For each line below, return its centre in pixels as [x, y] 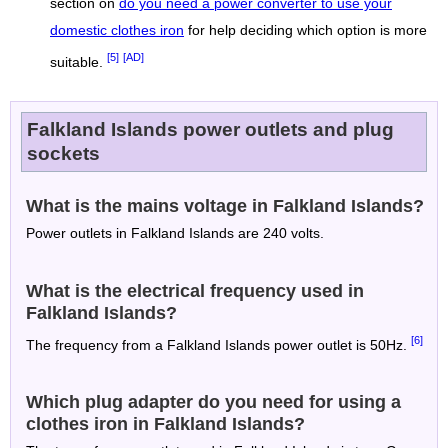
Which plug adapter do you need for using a [213, 402]
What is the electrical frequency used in [195, 290]
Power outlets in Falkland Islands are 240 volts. [175, 233]
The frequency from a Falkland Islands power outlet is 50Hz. [218, 345]
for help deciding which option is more [305, 31]
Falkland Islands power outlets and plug [210, 129]
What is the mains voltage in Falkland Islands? [225, 205]
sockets [63, 153]
